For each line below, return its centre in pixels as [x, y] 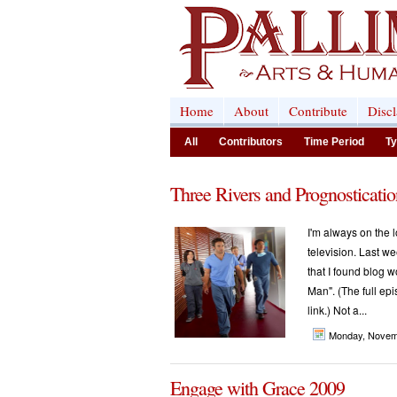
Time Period [334, 142]
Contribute [318, 111]
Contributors [251, 142]
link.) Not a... [337, 310]
